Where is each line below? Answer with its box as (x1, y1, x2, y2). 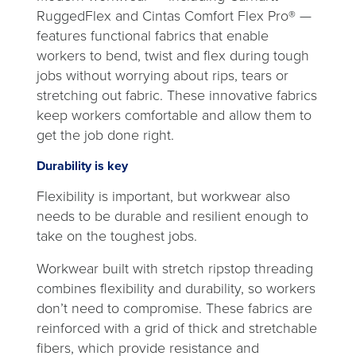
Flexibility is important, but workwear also (37, 186, 290, 207)
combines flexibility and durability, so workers (37, 278, 315, 299)
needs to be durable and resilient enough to (37, 206, 308, 226)
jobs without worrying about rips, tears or (37, 65, 288, 86)
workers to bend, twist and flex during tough (37, 45, 309, 66)
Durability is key (37, 157, 128, 175)
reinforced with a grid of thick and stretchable (37, 318, 317, 339)
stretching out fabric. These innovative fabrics (37, 85, 317, 106)
